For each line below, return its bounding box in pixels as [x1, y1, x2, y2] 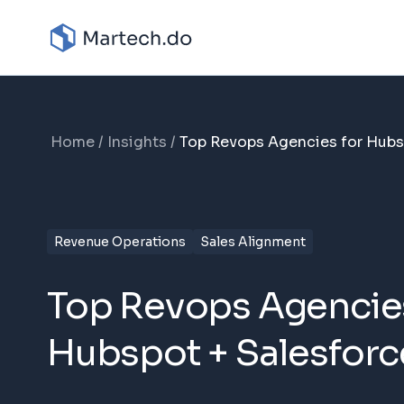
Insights [107, 133, 167, 151]
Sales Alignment [200, 233, 306, 250]
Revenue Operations [54, 233, 186, 250]
